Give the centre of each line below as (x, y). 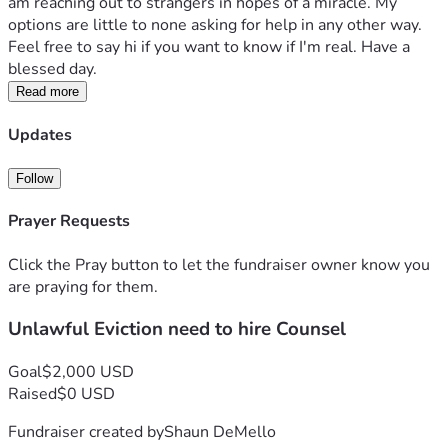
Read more (47, 92)
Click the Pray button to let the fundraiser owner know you (219, 264)
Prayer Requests (69, 221)
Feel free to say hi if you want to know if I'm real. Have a (209, 47)
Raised (32, 393)
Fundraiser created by (86, 431)
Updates (40, 134)
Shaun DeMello (220, 431)
